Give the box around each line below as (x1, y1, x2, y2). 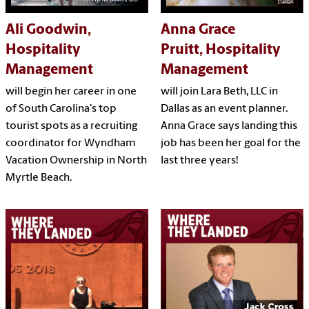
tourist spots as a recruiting (6, 121, 137, 132)
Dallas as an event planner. (160, 103, 288, 114)
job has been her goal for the (160, 138, 301, 149)
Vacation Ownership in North (6, 155, 147, 166)
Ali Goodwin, (6, 23, 91, 37)
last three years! (160, 155, 240, 166)
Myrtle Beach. (6, 172, 72, 183)
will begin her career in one (6, 86, 137, 97)
